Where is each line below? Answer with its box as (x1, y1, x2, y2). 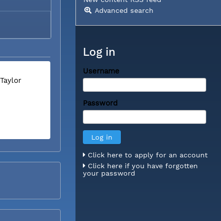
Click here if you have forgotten (85, 161, 198, 170)
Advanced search (94, 6, 153, 14)
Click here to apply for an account (85, 150, 208, 159)
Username (83, 66, 119, 75)
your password (83, 169, 135, 177)
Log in (83, 45, 115, 59)
